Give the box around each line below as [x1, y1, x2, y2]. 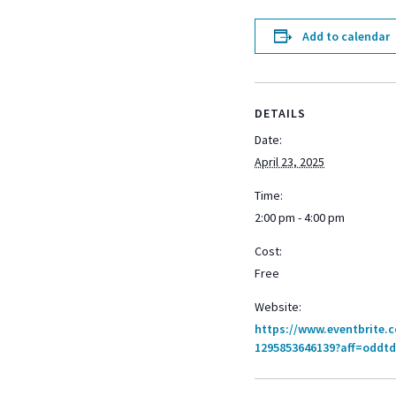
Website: [255, 299, 301, 315]
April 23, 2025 [255, 154, 324, 170]
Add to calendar [302, 28, 390, 44]
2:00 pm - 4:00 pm [255, 209, 345, 225]
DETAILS [255, 105, 306, 121]
